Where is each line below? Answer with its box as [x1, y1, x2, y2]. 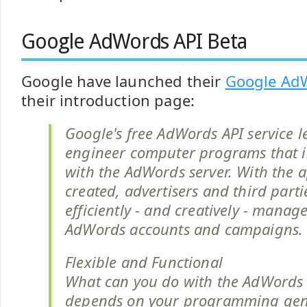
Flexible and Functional [65, 252, 223, 272]
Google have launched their [21, 71, 225, 91]
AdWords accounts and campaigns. [65, 219, 304, 239]
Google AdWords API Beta [21, 29, 247, 53]
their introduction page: [21, 90, 195, 110]
